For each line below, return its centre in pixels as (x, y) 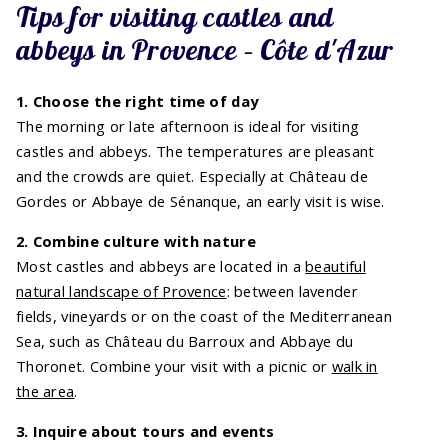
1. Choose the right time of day (137, 100)
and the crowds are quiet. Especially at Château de (192, 175)
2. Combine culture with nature (136, 240)
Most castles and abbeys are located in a (161, 265)
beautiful (335, 265)
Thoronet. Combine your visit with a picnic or (174, 365)
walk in (354, 365)
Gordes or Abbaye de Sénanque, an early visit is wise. (200, 200)
